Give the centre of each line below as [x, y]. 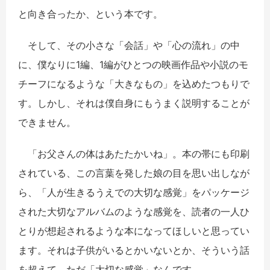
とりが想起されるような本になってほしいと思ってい [134, 231]
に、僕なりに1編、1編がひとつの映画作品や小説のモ [133, 65]
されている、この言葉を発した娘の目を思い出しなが [134, 173]
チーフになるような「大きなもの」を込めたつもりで [134, 84]
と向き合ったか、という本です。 [90, 14]
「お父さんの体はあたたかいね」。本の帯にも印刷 [134, 154]
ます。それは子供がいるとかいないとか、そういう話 [134, 250]
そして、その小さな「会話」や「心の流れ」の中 [129, 46]
